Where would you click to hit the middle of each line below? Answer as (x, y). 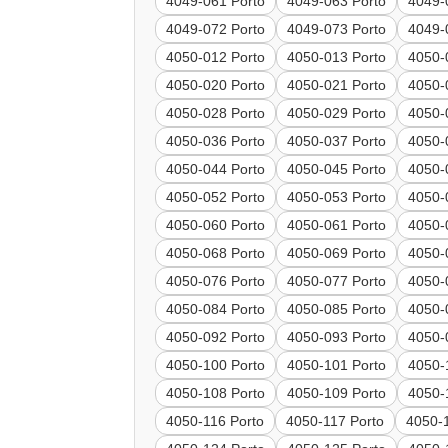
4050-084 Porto (216, 309)
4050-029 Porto (337, 113)
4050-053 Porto (337, 197)
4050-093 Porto (337, 337)
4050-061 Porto (337, 225)
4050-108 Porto (216, 393)
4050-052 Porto (216, 197)
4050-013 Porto (337, 57)
